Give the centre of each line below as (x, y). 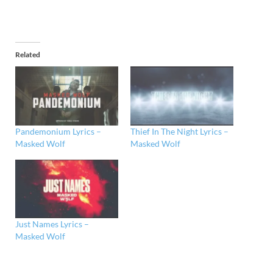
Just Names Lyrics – (52, 224)
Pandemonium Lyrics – (58, 131)
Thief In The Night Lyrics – (179, 131)
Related (28, 55)
